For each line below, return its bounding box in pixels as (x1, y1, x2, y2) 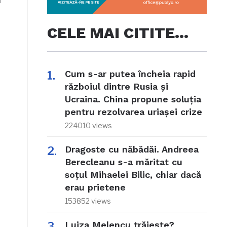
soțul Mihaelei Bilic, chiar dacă (64, 169, 201, 180)
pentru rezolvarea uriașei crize (64, 106, 202, 118)
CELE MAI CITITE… (47, 24, 188, 42)
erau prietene (64, 182, 126, 193)
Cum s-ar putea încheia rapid (64, 68, 196, 80)
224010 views (64, 121, 112, 130)
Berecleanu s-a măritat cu (64, 157, 182, 168)
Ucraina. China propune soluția (64, 94, 201, 105)
